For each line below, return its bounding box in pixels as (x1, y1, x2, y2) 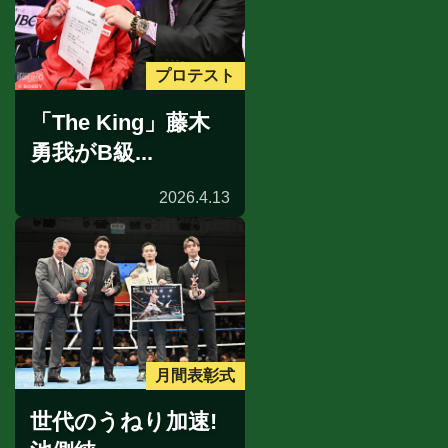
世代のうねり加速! (30, 409, 217, 435)
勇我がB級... (30, 139, 153, 165)
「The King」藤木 (30, 109, 210, 135)
